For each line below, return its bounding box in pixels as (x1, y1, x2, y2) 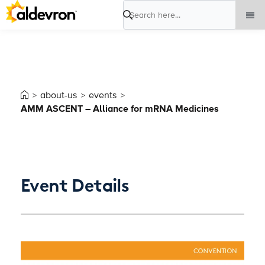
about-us (40, 89, 77, 101)
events (89, 89, 117, 101)
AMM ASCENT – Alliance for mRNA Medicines (21, 103, 219, 115)
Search (122, 14, 151, 27)
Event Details (21, 174, 130, 196)
